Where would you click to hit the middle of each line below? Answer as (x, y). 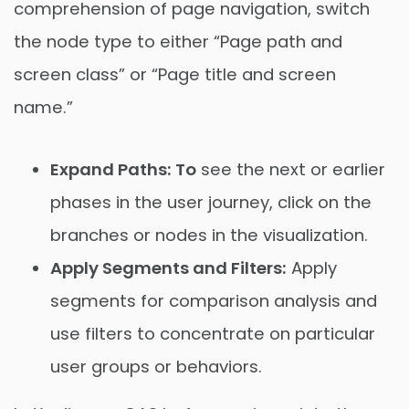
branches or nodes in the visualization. (209, 236)
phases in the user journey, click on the (211, 203)
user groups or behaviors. (156, 367)
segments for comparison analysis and (214, 301)
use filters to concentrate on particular (213, 334)
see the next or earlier (291, 170)
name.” (43, 108)
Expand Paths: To (123, 170)
